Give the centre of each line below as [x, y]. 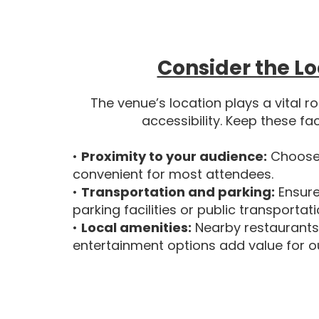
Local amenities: [136, 228]
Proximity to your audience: [174, 156]
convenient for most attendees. [173, 174]
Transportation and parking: [178, 192]
